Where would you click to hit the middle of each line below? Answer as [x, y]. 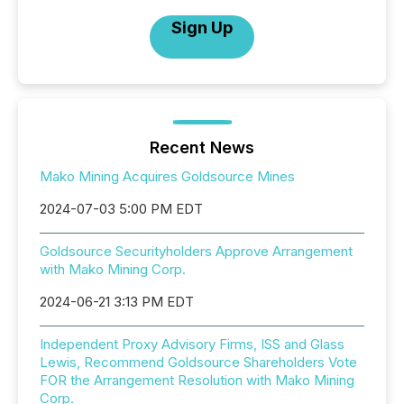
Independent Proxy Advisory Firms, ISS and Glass [192, 344]
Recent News [202, 148]
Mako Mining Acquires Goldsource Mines [167, 177]
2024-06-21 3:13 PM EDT [117, 302]
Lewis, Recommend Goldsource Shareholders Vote [198, 363]
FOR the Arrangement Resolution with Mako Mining [197, 381]
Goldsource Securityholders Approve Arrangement [196, 252]
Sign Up [202, 28]
